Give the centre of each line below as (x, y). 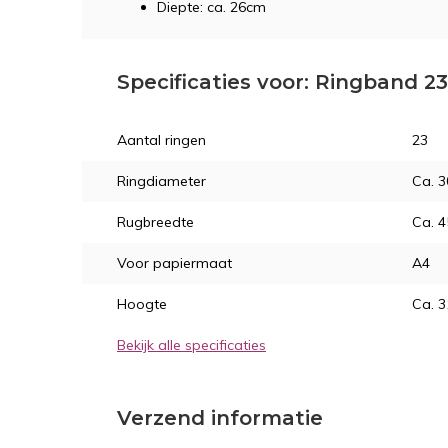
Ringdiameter (161, 181)
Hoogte (142, 304)
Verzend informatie (220, 418)
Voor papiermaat (174, 263)
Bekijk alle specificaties (191, 345)
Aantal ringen (161, 140)
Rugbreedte (155, 222)
